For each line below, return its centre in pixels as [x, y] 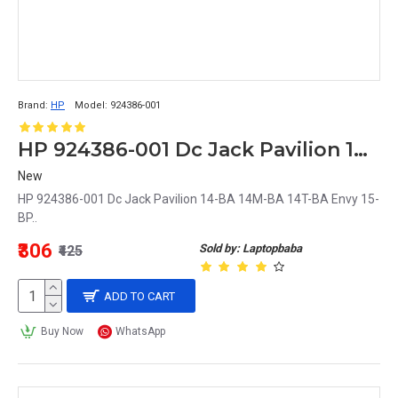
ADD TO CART [140, 296]
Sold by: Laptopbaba [251, 248]
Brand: [33, 105]
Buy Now [62, 331]
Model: [91, 105]
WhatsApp [141, 331]
